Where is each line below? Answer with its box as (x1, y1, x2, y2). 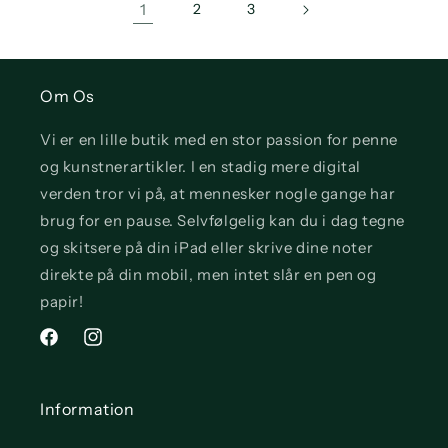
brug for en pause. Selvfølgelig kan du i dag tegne (40, 211, 406, 230)
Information (40, 399, 135, 419)
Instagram (81, 338, 151, 357)
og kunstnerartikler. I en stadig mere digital (40, 157, 362, 176)
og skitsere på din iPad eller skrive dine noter (40, 238, 374, 257)
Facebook (37, 338, 102, 357)
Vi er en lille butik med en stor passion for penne (40, 130, 399, 149)
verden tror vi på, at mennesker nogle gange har (40, 184, 396, 203)
